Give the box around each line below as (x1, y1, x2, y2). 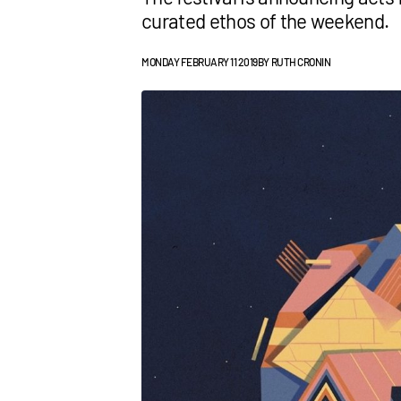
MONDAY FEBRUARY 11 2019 (141, 55, 258, 68)
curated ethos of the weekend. (141, 8, 389, 33)
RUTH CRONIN (270, 55, 331, 68)
